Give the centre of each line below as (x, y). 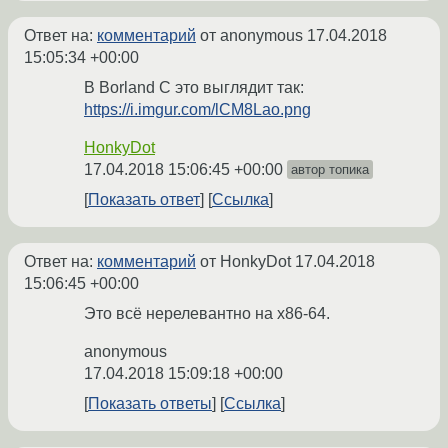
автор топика (330, 170)
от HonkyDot (245, 262)
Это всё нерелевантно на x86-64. (207, 314)
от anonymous (251, 36)
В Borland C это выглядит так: (194, 88)
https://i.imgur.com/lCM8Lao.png (197, 110)
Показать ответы (150, 404)
